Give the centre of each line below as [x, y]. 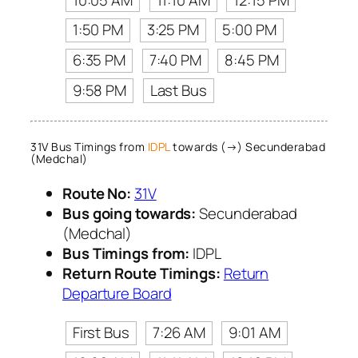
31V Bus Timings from [89, 147]
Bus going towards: [129, 213]
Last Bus [178, 90]
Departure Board [117, 293]
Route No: [97, 193]
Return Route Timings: [141, 273]
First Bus [101, 333]
